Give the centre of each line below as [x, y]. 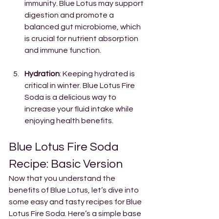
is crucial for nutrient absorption [82, 39]
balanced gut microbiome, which [83, 27]
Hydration [42, 74]
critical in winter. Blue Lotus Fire [80, 86]
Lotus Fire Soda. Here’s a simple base [76, 214]
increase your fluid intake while [80, 109]
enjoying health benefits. [69, 121]
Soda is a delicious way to [71, 97]
